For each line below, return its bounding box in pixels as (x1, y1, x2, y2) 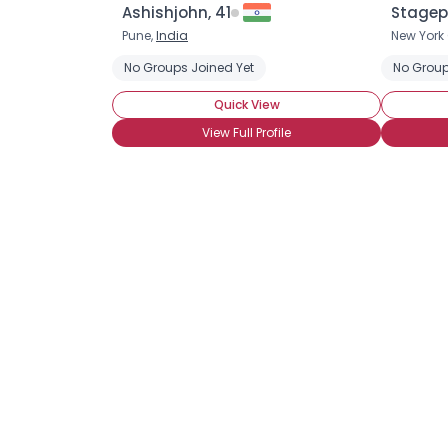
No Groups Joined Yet (124, 59, 254, 76)
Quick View (213, 96, 280, 113)
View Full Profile (202, 124, 291, 141)
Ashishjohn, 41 (122, 2, 231, 23)
